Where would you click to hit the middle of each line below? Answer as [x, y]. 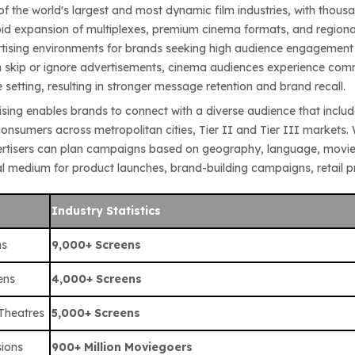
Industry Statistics [107, 210]
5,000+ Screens [96, 313]
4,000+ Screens [97, 279]
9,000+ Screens [97, 244]
